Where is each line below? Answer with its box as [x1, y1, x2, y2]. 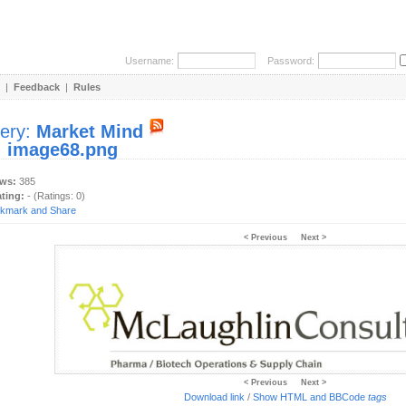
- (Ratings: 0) [24, 190, 85, 201]
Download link [183, 391, 245, 402]
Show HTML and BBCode [252, 391, 368, 402]
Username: [125, 55, 174, 66]
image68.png [7, 140, 118, 159]
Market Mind [36, 121, 143, 141]
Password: [259, 55, 314, 66]
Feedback [14, 82, 60, 92]
